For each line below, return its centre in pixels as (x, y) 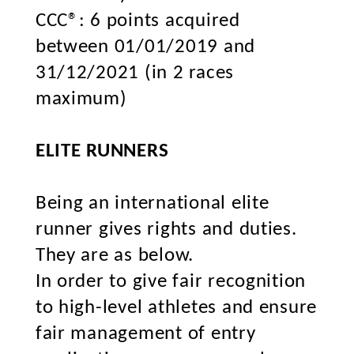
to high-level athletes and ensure (176, 308)
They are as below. (115, 256)
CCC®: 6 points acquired (137, 21)
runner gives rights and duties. (166, 230)
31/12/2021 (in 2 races (135, 73)
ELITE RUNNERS (102, 151)
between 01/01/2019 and (145, 47)
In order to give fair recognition (171, 282)
